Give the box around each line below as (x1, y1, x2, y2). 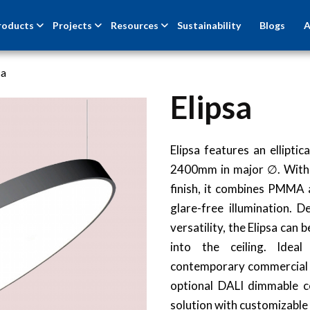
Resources (111, 19, 159, 31)
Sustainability (177, 19, 241, 31)
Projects (53, 19, 93, 31)
